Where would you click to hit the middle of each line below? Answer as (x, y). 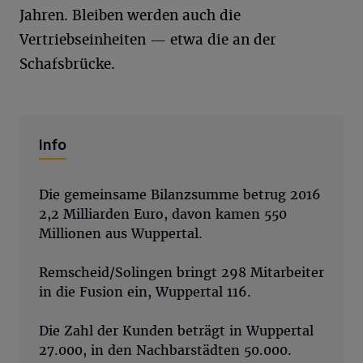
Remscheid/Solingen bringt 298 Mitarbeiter (181, 272)
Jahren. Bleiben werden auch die (130, 15)
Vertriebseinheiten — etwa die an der (148, 39)
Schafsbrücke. (67, 64)
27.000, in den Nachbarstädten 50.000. (165, 350)
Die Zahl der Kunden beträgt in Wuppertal (176, 331)
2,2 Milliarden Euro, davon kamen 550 (163, 214)
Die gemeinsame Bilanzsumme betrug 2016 (180, 194)
